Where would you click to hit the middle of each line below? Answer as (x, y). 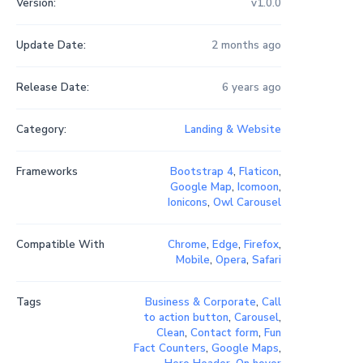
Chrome (187, 245)
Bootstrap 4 (201, 172)
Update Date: (51, 46)
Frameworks (47, 172)
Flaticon (258, 172)
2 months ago (246, 46)
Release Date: (52, 88)
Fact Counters (169, 349)
